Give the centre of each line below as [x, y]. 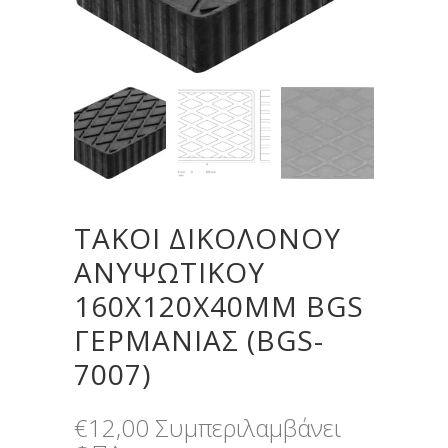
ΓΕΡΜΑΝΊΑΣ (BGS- [199, 339]
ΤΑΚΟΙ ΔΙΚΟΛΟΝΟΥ [207, 237]
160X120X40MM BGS [219, 305]
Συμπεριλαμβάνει [248, 427]
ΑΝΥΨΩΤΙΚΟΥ [169, 271]
